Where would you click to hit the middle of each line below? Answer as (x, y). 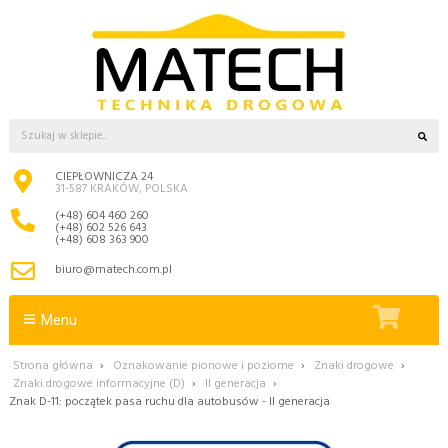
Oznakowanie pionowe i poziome (203, 365)
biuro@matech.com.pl (113, 270)
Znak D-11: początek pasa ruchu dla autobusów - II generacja (169, 401)
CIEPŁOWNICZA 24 (104, 177)
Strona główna (53, 365)
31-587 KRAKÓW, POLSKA (121, 189)
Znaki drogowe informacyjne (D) (99, 383)
